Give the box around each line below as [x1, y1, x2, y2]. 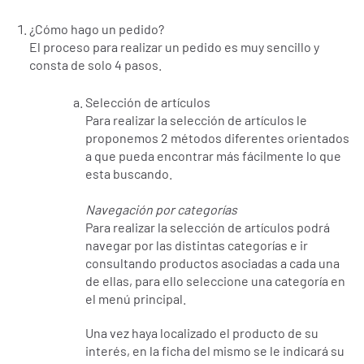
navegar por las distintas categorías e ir [84, 236, 308, 253]
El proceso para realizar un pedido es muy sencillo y [28, 38, 319, 54]
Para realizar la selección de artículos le [84, 111, 307, 128]
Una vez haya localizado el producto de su [84, 325, 318, 341]
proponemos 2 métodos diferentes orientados [84, 129, 349, 145]
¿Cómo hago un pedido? [28, 20, 164, 37]
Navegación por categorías [84, 201, 237, 217]
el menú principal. [84, 290, 186, 306]
